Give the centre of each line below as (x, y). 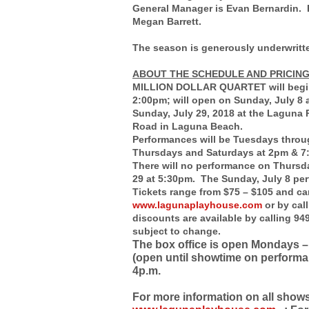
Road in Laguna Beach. (188, 126)
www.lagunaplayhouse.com (197, 205)
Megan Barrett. (170, 21)
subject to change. (183, 231)
